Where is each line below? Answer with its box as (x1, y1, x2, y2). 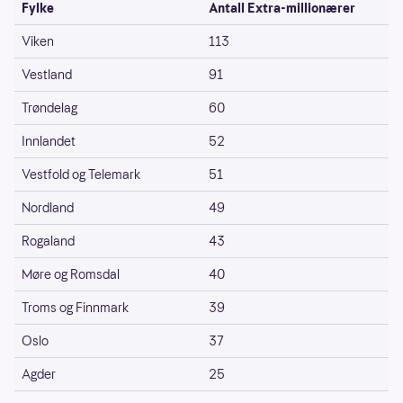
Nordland (22, 199, 74, 218)
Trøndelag (22, 99, 77, 118)
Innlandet (22, 132, 76, 151)
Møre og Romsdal (22, 265, 120, 284)
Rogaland (22, 232, 75, 251)
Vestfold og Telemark (22, 166, 140, 184)
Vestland (22, 66, 72, 85)
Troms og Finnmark (22, 299, 129, 318)
